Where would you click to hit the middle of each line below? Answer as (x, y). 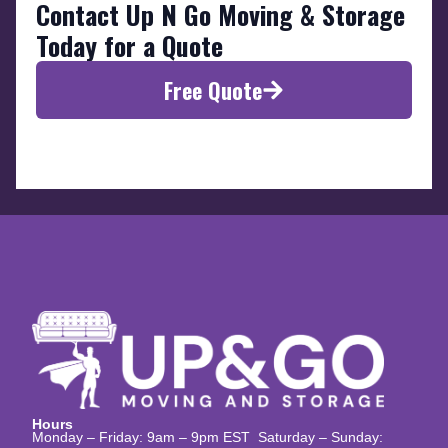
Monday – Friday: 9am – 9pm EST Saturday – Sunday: (207, 436)
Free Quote (213, 90)
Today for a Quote (129, 46)
